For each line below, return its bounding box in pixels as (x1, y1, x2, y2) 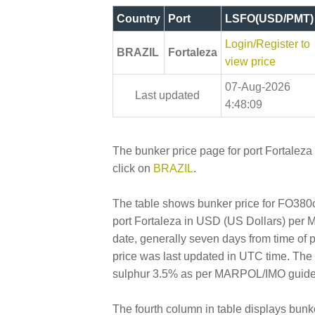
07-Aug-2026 (225, 80, 290, 93)
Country (117, 12, 160, 25)
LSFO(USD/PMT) (225, 12, 314, 25)
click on (112, 162, 153, 175)
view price (225, 55, 276, 67)
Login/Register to (225, 37, 310, 50)
